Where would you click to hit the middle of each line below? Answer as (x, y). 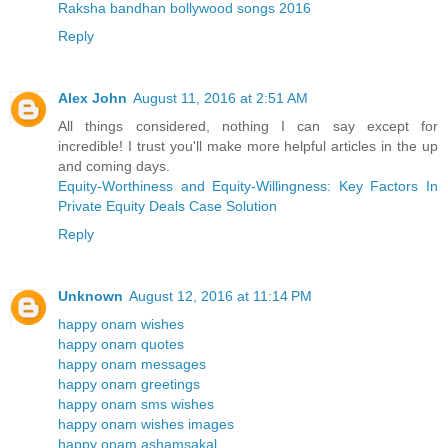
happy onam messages (132, 363)
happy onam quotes (121, 343)
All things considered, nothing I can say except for (248, 125)
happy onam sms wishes (136, 403)
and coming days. (114, 165)
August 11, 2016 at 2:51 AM (220, 97)
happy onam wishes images (146, 423)
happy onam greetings (129, 383)
